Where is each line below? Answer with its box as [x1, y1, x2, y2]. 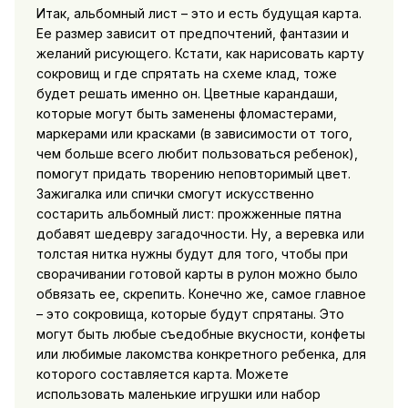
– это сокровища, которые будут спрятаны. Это [36, 305, 344, 321]
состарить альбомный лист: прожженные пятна [36, 205, 342, 221]
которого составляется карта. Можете [36, 365, 289, 382]
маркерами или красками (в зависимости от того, [36, 125, 352, 141]
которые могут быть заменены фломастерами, [36, 105, 337, 121]
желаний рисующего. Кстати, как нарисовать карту [36, 45, 364, 61]
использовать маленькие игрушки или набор [36, 385, 321, 402]
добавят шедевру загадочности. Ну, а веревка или [36, 225, 364, 241]
